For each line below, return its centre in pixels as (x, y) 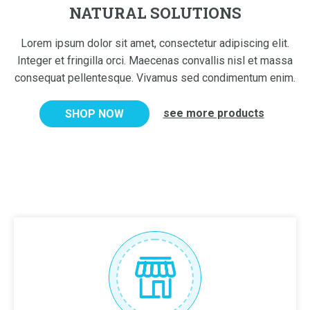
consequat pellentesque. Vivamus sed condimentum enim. (155, 78)
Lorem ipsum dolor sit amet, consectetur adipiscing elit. (155, 43)
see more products (213, 113)
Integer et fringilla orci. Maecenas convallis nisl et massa (155, 61)
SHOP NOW (94, 114)
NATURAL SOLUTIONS (155, 13)
